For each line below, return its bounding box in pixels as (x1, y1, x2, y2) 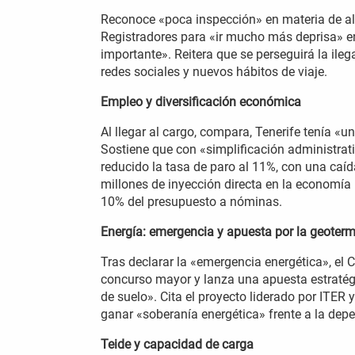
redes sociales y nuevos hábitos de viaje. (101, 63, 330, 79)
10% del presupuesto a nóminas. (101, 193, 285, 209)
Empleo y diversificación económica (101, 94, 301, 109)
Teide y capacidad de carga (101, 336, 254, 352)
